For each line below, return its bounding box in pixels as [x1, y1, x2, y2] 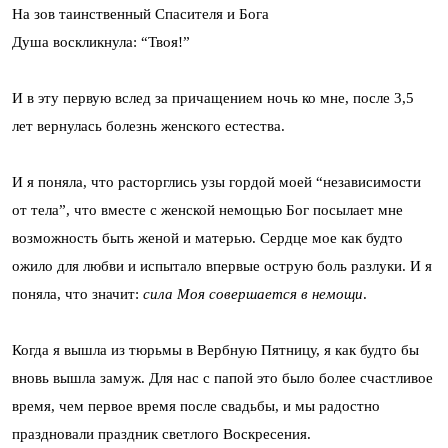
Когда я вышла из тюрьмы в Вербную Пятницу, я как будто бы [12, 342, 419, 359]
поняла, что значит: [12, 286, 143, 303]
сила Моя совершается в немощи [143, 286, 363, 303]
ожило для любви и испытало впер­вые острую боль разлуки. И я [12, 258, 432, 275]
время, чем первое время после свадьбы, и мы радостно [12, 398, 380, 415]
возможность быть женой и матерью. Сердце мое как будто [12, 230, 403, 247]
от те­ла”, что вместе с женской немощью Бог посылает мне [12, 202, 403, 219]
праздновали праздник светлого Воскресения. [12, 426, 311, 443]
